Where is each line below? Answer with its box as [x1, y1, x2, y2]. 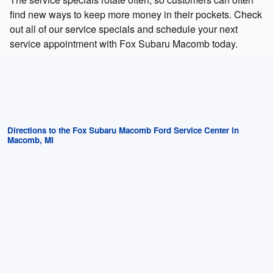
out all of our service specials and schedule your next [10, 21, 238, 36]
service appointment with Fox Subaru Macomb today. [10, 36, 238, 51]
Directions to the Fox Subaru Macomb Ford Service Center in [7, 124, 239, 136]
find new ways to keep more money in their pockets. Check [10, 7, 262, 21]
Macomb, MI [7, 133, 54, 146]
